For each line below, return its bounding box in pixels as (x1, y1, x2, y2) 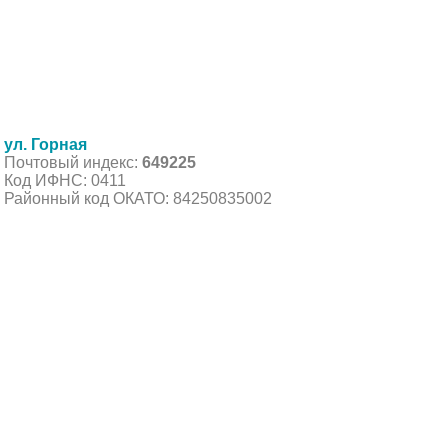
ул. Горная (4, 135, 87, 153)
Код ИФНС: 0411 (4, 171, 126, 189)
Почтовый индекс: (4, 153, 142, 171)
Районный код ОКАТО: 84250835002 (4, 189, 272, 207)
